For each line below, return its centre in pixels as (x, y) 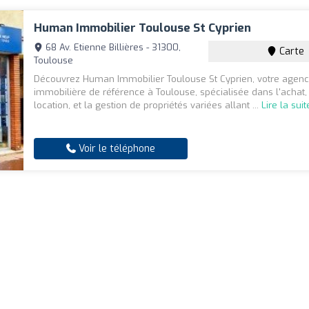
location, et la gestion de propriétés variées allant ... (148, 106)
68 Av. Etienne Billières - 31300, (112, 48)
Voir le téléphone (116, 149)
